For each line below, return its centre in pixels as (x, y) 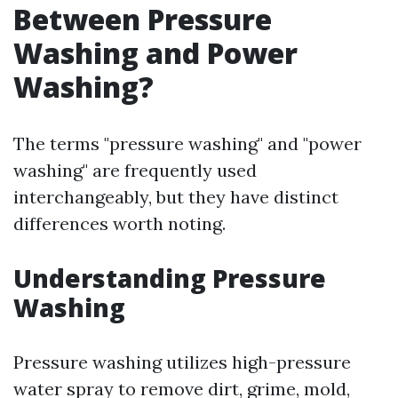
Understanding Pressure (170, 278)
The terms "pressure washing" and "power (187, 143)
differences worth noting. (119, 223)
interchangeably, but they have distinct (176, 197)
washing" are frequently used (135, 170)
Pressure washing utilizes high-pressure (182, 362)
